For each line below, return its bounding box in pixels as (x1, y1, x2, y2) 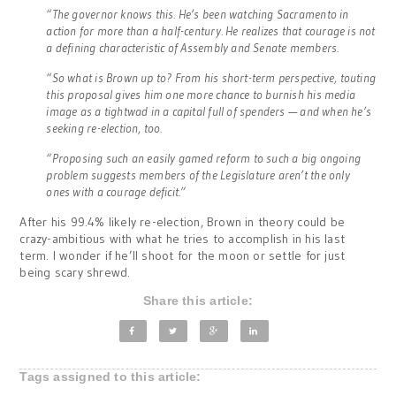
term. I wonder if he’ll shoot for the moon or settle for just (19, 247, 346, 263)
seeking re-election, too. (46, 119, 163, 136)
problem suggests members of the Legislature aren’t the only (46, 166, 350, 183)
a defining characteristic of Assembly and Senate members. (46, 39, 339, 56)
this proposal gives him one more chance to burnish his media (46, 86, 356, 103)
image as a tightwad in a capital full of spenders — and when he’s (46, 103, 372, 119)
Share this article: (143, 293, 253, 308)
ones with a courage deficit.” (46, 183, 187, 200)
